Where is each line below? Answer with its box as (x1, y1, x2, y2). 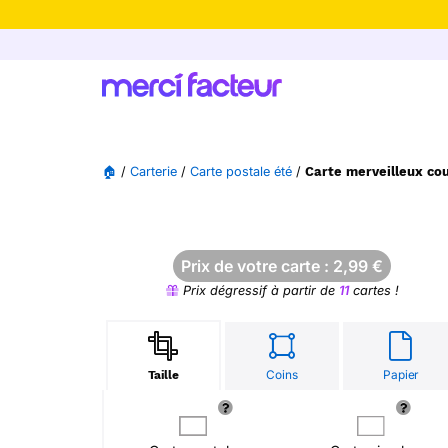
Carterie (130, 164, 177, 179)
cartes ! (348, 283, 399, 298)
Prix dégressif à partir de (178, 283, 339, 298)
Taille (147, 368, 179, 382)
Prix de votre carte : (181, 256, 333, 276)
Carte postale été (190, 164, 292, 179)
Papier (383, 367, 419, 382)
